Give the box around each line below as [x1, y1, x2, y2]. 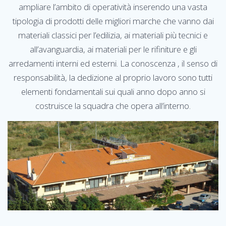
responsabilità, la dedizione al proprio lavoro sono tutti [14, 72, 212, 84]
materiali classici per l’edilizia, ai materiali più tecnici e [18, 29, 208, 41]
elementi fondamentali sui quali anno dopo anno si [21, 86, 205, 98]
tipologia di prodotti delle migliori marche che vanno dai [12, 15, 214, 27]
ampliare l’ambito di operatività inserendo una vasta [19, 1, 207, 13]
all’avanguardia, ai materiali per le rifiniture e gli [29, 43, 197, 55]
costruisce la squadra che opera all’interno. [35, 100, 191, 112]
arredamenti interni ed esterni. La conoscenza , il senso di [9, 58, 217, 70]
